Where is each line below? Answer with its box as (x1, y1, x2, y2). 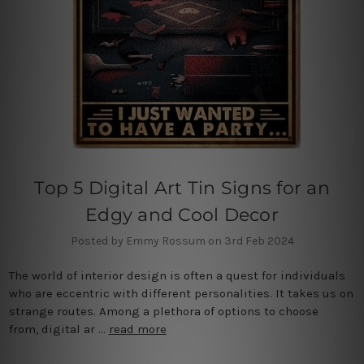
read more (108, 321, 167, 336)
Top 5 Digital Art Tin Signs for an (34, 176, 330, 199)
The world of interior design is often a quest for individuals (8, 267, 345, 283)
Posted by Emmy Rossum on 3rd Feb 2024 (70, 233, 294, 248)
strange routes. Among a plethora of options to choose (8, 303, 318, 318)
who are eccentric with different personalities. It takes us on (8, 285, 353, 301)
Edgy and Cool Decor (85, 203, 279, 226)
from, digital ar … (8, 321, 109, 336)
